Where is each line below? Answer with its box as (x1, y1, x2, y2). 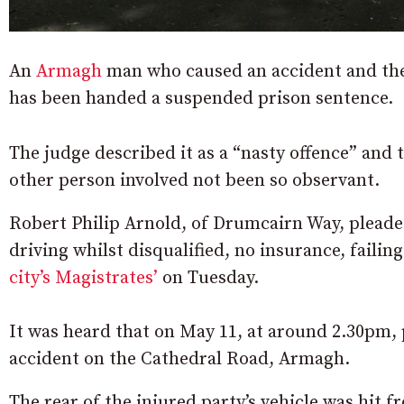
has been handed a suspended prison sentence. (9, 87, 393, 110)
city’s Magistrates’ (9, 267, 158, 289)
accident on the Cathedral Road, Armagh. (9, 348, 350, 371)
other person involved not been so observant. (9, 170, 380, 192)
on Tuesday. (158, 267, 259, 289)
